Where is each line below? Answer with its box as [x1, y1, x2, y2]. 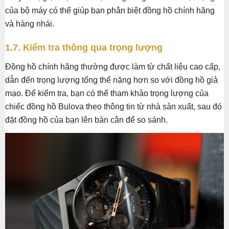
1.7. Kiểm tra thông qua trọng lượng [5, 42, 163, 53]
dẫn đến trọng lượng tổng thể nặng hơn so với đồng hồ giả [5, 76, 218, 85]
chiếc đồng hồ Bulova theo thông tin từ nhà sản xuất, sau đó [5, 102, 222, 111]
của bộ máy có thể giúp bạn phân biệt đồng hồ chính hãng [5, 6, 215, 15]
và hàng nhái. [5, 19, 54, 29]
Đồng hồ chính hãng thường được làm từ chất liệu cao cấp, [5, 62, 220, 72]
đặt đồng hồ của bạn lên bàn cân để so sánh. [5, 116, 168, 125]
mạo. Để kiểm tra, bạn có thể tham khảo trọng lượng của [5, 89, 209, 98]
